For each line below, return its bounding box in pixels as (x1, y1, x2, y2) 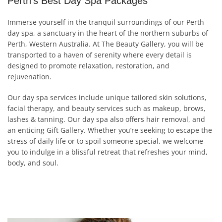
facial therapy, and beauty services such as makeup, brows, (7, 104, 206, 113)
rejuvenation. (7, 72, 52, 81)
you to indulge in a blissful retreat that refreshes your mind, (7, 147, 208, 157)
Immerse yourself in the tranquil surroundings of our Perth (7, 17, 204, 27)
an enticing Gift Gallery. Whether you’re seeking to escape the (7, 125, 212, 135)
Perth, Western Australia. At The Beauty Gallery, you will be (7, 39, 204, 49)
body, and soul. (7, 158, 58, 167)
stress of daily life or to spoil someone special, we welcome (7, 136, 203, 146)
